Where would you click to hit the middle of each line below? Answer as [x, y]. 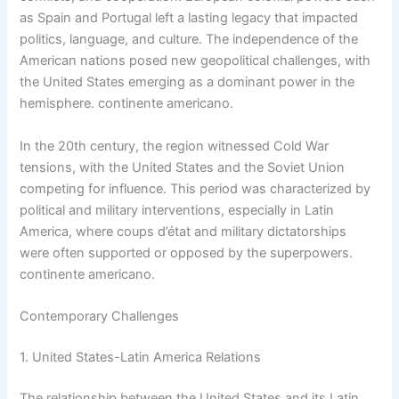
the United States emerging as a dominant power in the [187, 82]
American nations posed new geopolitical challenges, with [195, 61]
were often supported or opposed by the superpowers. [187, 252]
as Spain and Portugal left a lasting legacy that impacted [189, 18]
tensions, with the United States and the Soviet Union [183, 167]
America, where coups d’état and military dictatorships [183, 231]
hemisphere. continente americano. [127, 104]
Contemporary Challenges [100, 316]
